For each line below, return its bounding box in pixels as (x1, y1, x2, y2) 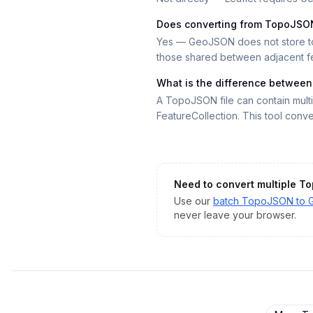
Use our (174, 195, 210, 207)
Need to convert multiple (174, 178, 299, 190)
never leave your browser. (174, 209, 296, 221)
